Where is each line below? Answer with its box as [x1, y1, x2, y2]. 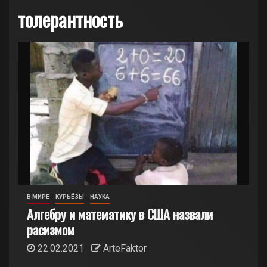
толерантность [18, 5, 123, 33]
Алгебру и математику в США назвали [27, 204, 213, 223]
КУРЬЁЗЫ [55, 194, 84, 200]
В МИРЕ [27, 194, 49, 200]
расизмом [27, 220, 74, 239]
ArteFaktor [103, 243, 147, 254]
